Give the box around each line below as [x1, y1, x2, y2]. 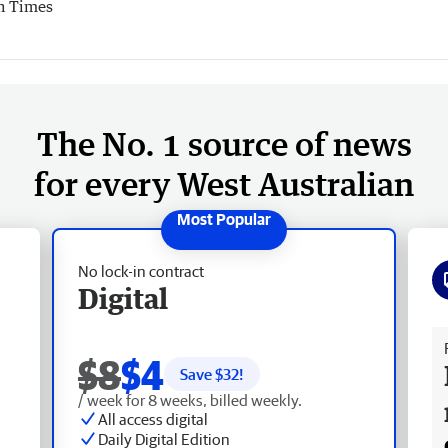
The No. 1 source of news [36, 123, 412, 163]
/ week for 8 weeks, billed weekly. [78, 390, 302, 409]
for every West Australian [34, 163, 414, 203]
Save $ [180, 364, 223, 383]
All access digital [98, 409, 208, 428]
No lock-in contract [78, 261, 204, 280]
